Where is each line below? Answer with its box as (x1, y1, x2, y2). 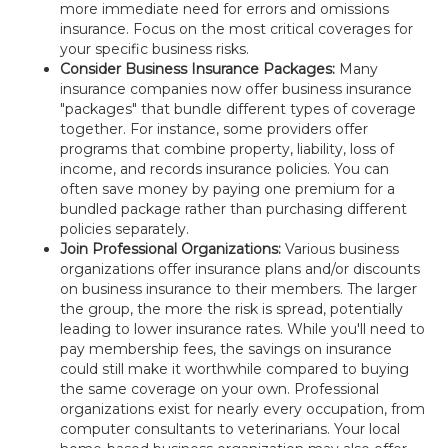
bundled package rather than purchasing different (60, 200, 407, 218)
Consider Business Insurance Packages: (60, 60, 335, 78)
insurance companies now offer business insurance (60, 80, 412, 98)
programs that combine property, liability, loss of (60, 140, 394, 158)
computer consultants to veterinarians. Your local (60, 420, 400, 438)
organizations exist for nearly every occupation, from (60, 400, 425, 418)
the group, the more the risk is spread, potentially (60, 300, 403, 318)
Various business (281, 240, 399, 258)
